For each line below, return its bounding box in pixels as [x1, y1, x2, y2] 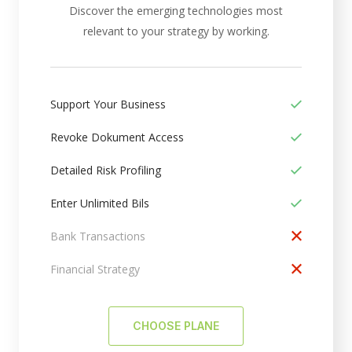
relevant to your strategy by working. [82, 24, 269, 38]
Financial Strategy [50, 262, 140, 277]
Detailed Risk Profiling [50, 163, 161, 178]
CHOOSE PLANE [133, 319, 219, 332]
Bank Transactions [50, 229, 145, 244]
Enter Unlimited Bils [50, 196, 149, 211]
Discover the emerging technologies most [69, 3, 283, 18]
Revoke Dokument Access [50, 130, 184, 145]
